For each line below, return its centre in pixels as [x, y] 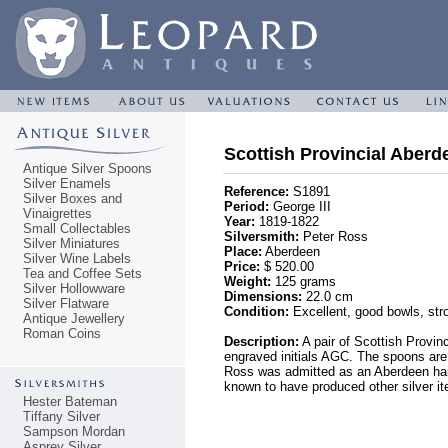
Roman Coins [62, 333]
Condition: [256, 311]
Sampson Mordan [74, 431]
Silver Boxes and [72, 198]
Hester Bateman [70, 401]
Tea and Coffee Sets [82, 273]
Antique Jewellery [74, 318]
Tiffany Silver [61, 416]
